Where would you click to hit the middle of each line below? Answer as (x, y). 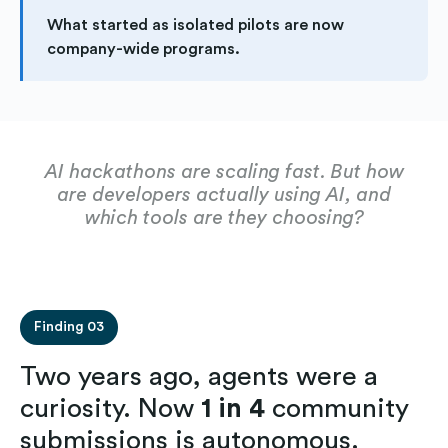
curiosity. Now (110, 408)
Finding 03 (69, 326)
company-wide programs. (143, 48)
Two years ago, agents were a (199, 376)
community (337, 408)
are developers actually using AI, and (224, 194)
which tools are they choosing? (224, 217)
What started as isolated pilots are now (195, 24)
